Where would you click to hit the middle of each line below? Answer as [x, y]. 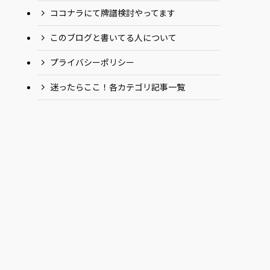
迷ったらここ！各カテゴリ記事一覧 [118, 87]
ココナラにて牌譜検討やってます [113, 13]
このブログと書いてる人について [113, 38]
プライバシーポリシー [92, 62]
